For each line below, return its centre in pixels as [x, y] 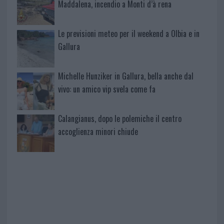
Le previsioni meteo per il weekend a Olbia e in [128, 33]
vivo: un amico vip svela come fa [106, 89]
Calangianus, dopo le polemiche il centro [119, 118]
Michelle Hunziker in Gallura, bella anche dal [125, 76]
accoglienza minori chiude [98, 131]
